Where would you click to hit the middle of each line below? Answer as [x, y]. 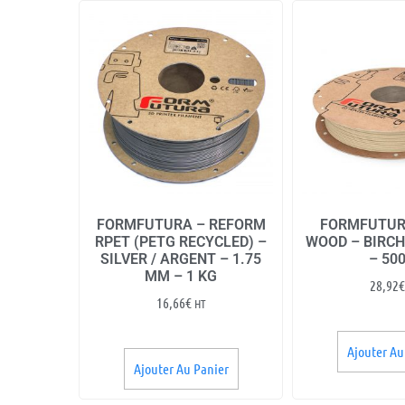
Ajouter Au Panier [181, 368]
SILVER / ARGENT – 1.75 [181, 259]
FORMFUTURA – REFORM [181, 224]
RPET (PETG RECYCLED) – [181, 241]
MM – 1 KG [181, 276]
